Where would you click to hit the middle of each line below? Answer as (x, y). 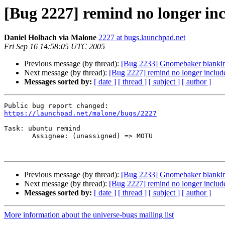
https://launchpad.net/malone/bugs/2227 (80, 114)
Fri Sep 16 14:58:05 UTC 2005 (54, 47)
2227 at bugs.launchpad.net (142, 38)
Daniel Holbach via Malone (50, 38)
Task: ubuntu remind (42, 129)
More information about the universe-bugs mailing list (89, 215)
